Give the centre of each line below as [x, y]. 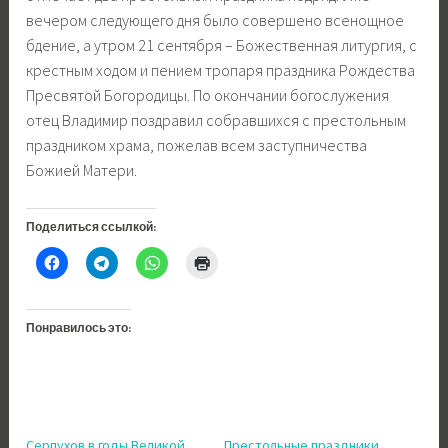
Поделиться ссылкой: [91, 228]
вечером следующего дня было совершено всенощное [215, 19]
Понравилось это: [79, 329]
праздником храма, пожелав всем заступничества [197, 144]
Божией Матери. [82, 169]
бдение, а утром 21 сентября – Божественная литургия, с [222, 44]
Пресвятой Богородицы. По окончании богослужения [208, 94]
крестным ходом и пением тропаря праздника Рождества [221, 69]
